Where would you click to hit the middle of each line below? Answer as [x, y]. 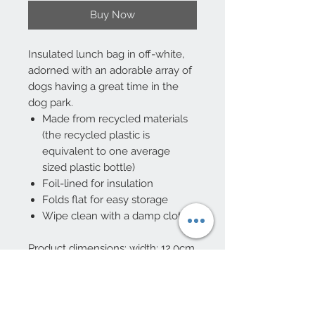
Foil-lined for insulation [98, 184]
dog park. [51, 103]
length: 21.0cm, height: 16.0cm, [103, 265]
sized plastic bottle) [89, 168]
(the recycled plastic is [96, 135]
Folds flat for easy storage [105, 200]
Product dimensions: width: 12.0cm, [112, 249]
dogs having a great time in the [103, 87]
